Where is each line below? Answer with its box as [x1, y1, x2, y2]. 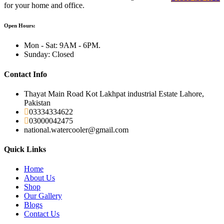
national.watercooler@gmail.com [24, 125, 128, 134]
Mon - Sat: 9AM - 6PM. [24, 41, 100, 50]
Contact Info [4, 69, 47, 78]
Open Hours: [4, 22, 35, 29]
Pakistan [24, 98, 50, 107]
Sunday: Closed [24, 50, 74, 59]
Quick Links [4, 145, 46, 154]
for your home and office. [4, 1, 84, 10]
